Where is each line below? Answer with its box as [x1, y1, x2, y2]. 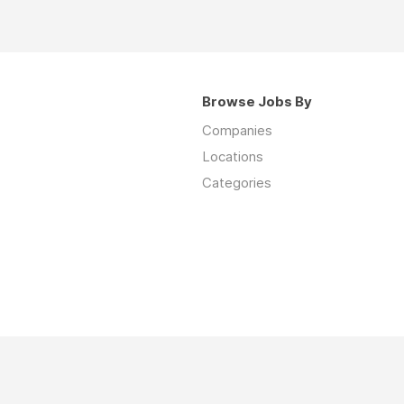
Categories [202, 174, 271, 191]
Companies [202, 122, 272, 139]
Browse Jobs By [202, 93, 312, 110]
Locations [202, 148, 263, 165]
